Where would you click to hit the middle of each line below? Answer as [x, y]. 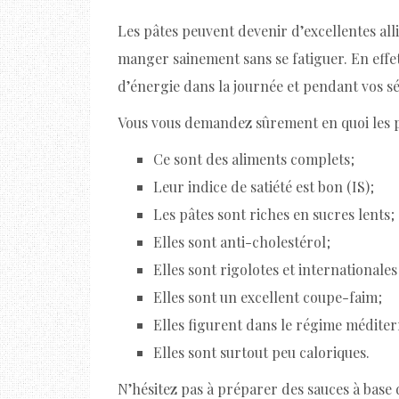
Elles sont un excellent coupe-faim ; [268, 297]
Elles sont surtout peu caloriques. [261, 352]
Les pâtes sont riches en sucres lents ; [274, 214]
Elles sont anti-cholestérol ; [242, 242]
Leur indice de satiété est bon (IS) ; [264, 187]
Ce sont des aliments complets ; [254, 159]
